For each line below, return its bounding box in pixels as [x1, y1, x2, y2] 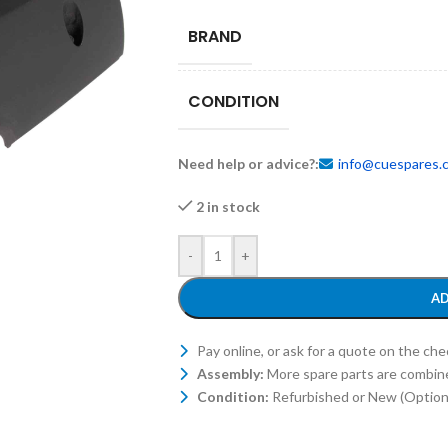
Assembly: [196, 365, 264, 382]
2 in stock [196, 198, 261, 215]
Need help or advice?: [177, 155, 319, 172]
